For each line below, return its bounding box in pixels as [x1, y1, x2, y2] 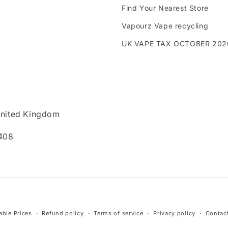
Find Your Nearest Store [122, 4, 209, 12]
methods [113, 216, 149, 226]
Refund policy [42, 210, 84, 217]
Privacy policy [153, 210, 195, 217]
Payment [113, 202, 149, 212]
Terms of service [94, 210, 144, 217]
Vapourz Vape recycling [122, 21, 209, 30]
